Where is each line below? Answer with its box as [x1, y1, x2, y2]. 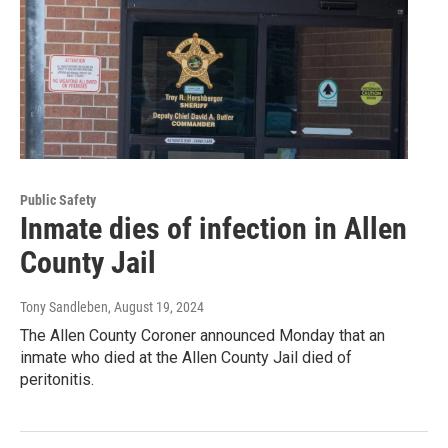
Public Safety [20, 192, 96, 209]
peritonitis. [20, 370, 94, 390]
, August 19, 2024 [108, 299, 204, 316]
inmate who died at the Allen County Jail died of [20, 348, 352, 368]
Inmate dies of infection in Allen [20, 211, 407, 247]
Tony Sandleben [20, 299, 108, 316]
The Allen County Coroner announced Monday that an [20, 326, 385, 346]
